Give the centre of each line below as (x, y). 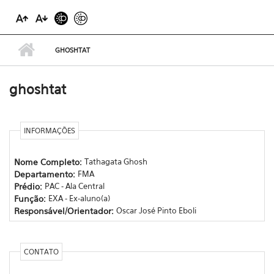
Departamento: (46, 174)
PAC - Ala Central (74, 186)
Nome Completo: (49, 161)
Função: (31, 198)
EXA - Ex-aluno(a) (79, 198)
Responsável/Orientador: (65, 210)
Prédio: (29, 186)
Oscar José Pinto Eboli (156, 210)
